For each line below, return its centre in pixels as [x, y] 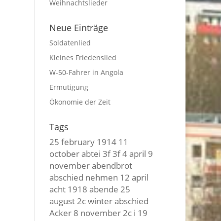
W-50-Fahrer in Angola [87, 72]
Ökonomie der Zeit [80, 102]
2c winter [95, 201]
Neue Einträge [79, 28]
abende [104, 189]
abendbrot [112, 165]
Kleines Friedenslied [83, 57]
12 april [134, 177]
